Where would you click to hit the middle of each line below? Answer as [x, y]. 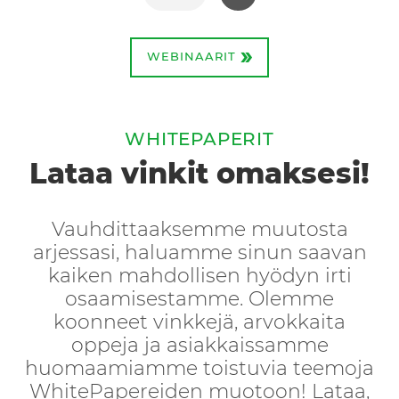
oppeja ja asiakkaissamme [199, 346]
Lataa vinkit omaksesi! [199, 175]
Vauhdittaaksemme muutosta [199, 230]
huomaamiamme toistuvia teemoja [199, 369]
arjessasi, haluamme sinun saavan [199, 253]
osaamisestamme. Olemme [199, 300]
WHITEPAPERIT [199, 140]
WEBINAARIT [193, 58]
